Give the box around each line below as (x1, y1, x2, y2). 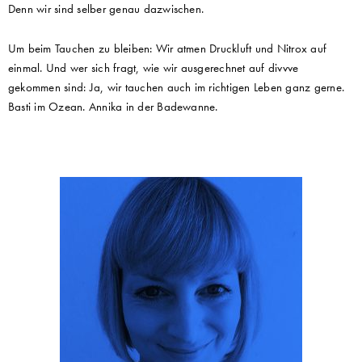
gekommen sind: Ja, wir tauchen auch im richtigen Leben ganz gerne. (8, 78, 344, 95)
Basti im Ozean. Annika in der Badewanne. (8, 98, 218, 115)
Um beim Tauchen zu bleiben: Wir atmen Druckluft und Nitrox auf (8, 40, 327, 57)
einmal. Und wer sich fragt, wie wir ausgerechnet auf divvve (8, 59, 299, 76)
